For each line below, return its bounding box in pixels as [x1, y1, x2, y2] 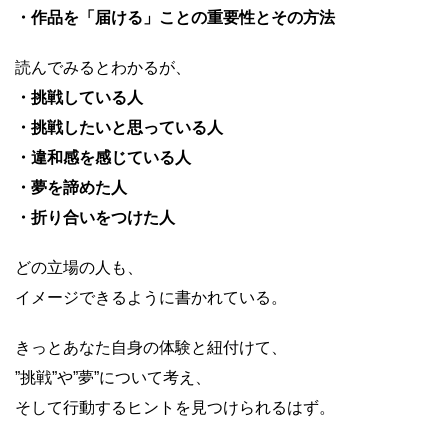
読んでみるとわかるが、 [15, 59, 191, 76]
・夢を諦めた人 [15, 179, 127, 196]
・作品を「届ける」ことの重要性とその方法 [15, 9, 335, 26]
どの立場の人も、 [15, 259, 143, 276]
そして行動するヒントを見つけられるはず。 [15, 399, 335, 416]
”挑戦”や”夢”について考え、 [15, 369, 211, 386]
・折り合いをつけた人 [15, 209, 175, 226]
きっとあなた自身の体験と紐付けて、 [15, 339, 287, 356]
